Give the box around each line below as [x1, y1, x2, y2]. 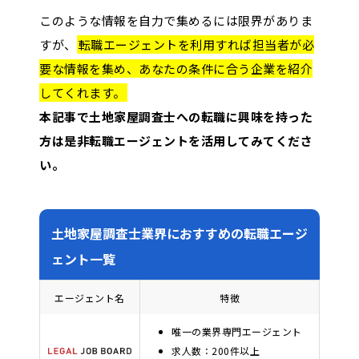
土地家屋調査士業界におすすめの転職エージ [51, 223, 308, 243]
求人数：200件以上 [171, 343, 260, 357]
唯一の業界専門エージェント [171, 324, 302, 338]
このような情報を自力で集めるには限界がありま [39, 11, 313, 29]
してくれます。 [39, 83, 126, 101]
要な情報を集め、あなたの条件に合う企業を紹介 [39, 59, 313, 77]
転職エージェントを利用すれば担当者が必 [78, 35, 314, 53]
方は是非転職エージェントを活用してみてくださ [39, 131, 313, 149]
